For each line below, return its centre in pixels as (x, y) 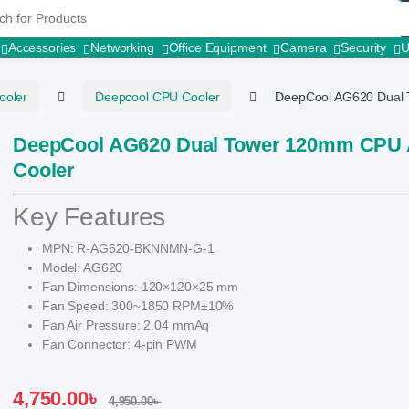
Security (364, 47)
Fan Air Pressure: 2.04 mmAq (126, 325)
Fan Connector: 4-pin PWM (120, 344)
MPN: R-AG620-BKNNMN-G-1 (128, 248)
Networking (122, 47)
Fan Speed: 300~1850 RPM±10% (138, 305)
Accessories (42, 47)
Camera (304, 47)
